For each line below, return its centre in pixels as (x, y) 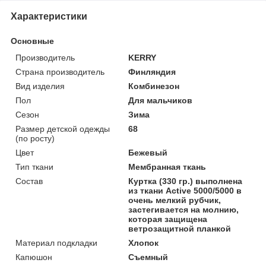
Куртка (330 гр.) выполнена (186, 181)
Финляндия (152, 72)
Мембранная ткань (167, 167)
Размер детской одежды (63, 129)
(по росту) (35, 138)
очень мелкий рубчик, (175, 200)
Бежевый (148, 152)
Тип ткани (34, 167)
